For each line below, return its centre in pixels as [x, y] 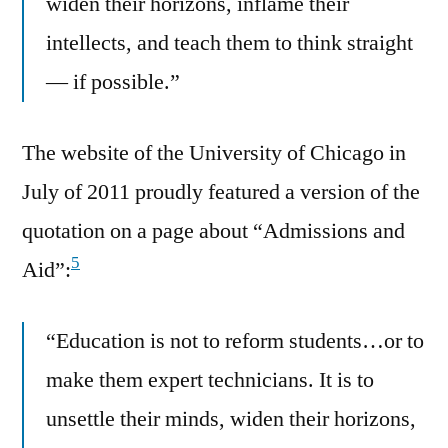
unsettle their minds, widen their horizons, [231, 418]
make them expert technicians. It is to [210, 379]
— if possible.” [113, 81]
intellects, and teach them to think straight [229, 42]
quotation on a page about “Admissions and [213, 230]
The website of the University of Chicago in [214, 152]
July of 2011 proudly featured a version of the [221, 191]
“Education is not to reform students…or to [235, 340]
